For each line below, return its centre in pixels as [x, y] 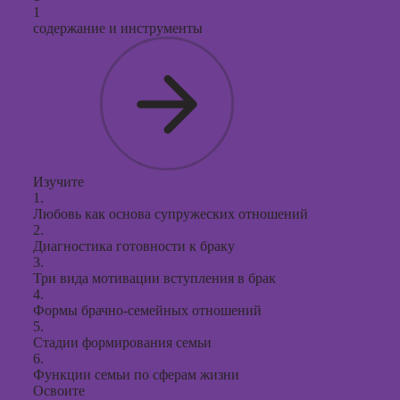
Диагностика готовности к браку [134, 246]
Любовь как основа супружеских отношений [171, 214]
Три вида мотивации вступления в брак [154, 278]
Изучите [58, 182]
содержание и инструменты [118, 28]
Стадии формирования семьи [122, 342]
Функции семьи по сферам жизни [136, 375]
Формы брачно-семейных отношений [147, 310]
